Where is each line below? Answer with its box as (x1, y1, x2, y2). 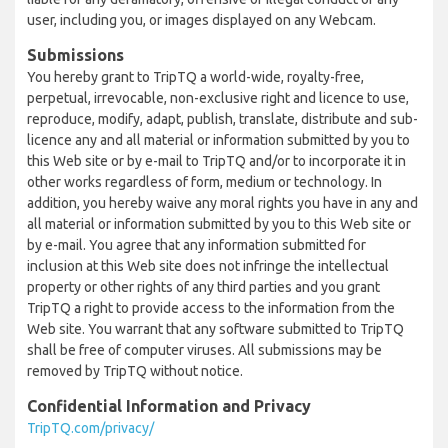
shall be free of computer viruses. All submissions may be (27, 342, 382, 358)
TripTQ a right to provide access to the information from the (27, 300, 395, 316)
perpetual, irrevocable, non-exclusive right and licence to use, (27, 90, 409, 106)
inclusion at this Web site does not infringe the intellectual (27, 258, 389, 274)
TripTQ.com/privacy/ (27, 420, 154, 436)
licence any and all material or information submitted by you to (27, 132, 410, 148)
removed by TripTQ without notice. (27, 363, 243, 379)
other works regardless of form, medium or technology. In (27, 174, 382, 190)
